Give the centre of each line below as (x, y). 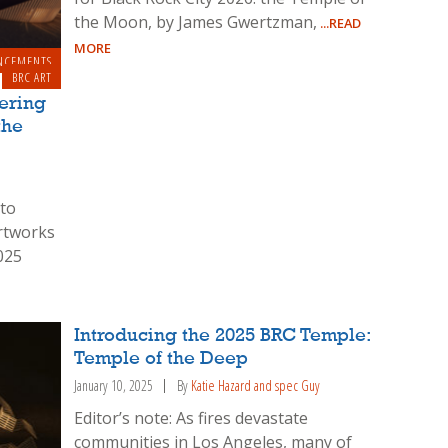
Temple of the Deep (161, 359)
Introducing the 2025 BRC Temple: (222, 336)
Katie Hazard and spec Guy (256, 386)
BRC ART (31, 76)
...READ (339, 23)
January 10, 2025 (114, 386)
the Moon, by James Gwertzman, (196, 22)
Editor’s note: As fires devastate (191, 418)
